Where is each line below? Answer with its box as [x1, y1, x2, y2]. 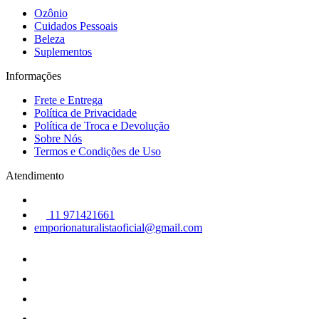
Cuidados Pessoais [34, 19, 117, 32]
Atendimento [6, 169, 64, 182]
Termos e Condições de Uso [34, 145, 161, 157]
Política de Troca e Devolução [34, 119, 169, 132]
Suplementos [34, 45, 92, 58]
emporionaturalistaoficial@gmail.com [34, 221, 202, 234]
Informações [6, 69, 61, 82]
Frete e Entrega [34, 93, 103, 106]
